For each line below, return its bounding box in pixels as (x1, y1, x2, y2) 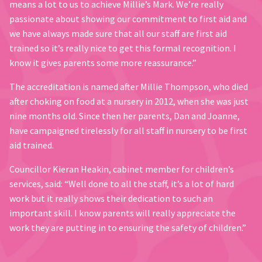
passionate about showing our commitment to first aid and (9, 13, 247, 25)
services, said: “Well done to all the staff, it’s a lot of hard (9, 178, 234, 190)
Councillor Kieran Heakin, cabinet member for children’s (9, 163, 234, 175)
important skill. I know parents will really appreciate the (9, 207, 236, 219)
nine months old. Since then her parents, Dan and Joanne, (9, 110, 240, 122)
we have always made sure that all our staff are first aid (9, 27, 227, 40)
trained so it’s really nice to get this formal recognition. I (9, 42, 236, 54)
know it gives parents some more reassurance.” (9, 57, 196, 69)
